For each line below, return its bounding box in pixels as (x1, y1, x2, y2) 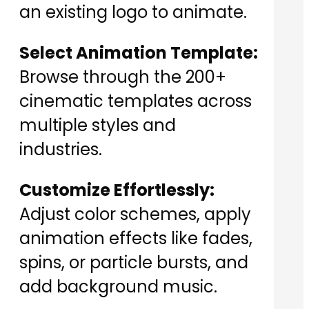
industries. (19, 138, 102, 161)
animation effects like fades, (19, 227, 252, 250)
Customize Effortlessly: (19, 179, 215, 202)
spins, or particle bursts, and (19, 251, 248, 275)
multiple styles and (19, 114, 176, 137)
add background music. (19, 275, 217, 299)
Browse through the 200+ (19, 66, 226, 89)
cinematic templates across (19, 90, 252, 113)
